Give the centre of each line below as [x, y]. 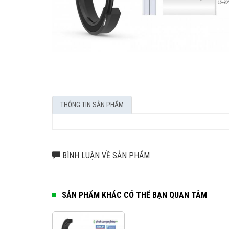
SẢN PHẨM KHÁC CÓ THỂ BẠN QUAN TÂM [133, 195]
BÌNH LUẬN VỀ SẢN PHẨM [105, 155]
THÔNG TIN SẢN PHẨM [92, 105]
